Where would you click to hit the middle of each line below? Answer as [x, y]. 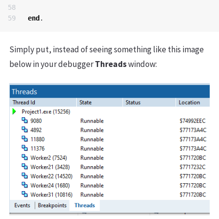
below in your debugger [52, 64]
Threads [111, 64]
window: [142, 64]
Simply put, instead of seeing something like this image [107, 49]
